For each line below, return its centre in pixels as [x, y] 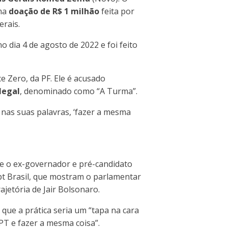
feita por [117, 11]
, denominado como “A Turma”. [79, 91]
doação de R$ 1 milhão [54, 11]
